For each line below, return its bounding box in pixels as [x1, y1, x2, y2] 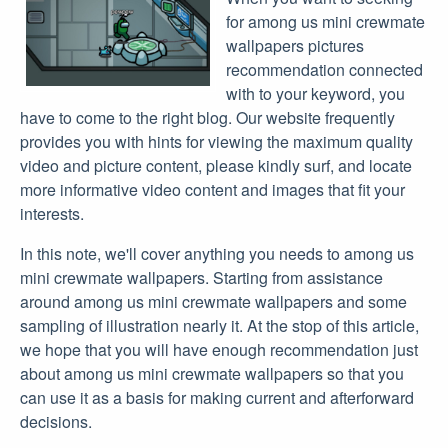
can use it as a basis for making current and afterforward [20, 385, 414, 409]
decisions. [20, 409, 92, 433]
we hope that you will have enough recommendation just [20, 337, 418, 361]
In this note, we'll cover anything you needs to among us [20, 241, 414, 265]
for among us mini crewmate [225, 9, 425, 33]
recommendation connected [225, 57, 423, 81]
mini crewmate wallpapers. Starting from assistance [20, 265, 383, 289]
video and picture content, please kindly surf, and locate [20, 153, 412, 177]
